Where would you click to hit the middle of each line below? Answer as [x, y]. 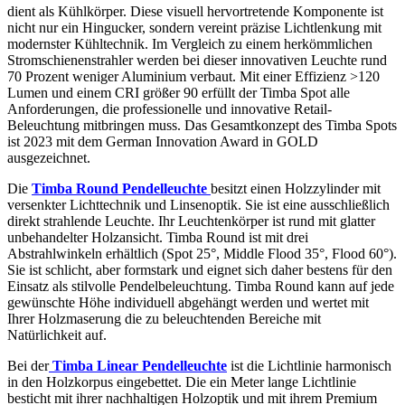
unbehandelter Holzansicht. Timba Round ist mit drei [158, 238]
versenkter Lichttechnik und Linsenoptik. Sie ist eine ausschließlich [198, 205]
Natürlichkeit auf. [57, 335]
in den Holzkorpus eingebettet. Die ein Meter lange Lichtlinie [182, 382]
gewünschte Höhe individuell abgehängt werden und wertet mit [188, 303]
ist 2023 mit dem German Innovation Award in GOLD [163, 142]
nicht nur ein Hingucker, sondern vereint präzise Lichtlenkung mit [194, 28]
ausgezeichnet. [49, 158]
